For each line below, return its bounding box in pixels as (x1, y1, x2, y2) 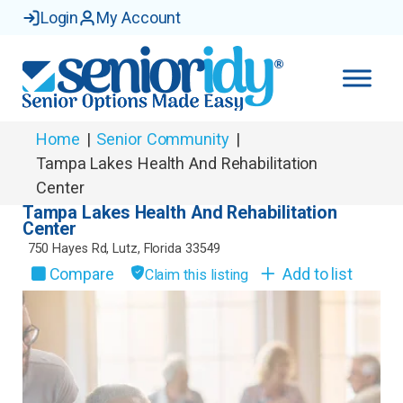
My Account (96, 8, 182, 27)
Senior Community (96, 130, 229, 148)
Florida (143, 241, 182, 256)
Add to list (282, 264, 353, 283)
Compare (49, 264, 114, 283)
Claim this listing (144, 266, 248, 283)
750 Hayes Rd (27, 241, 107, 256)
